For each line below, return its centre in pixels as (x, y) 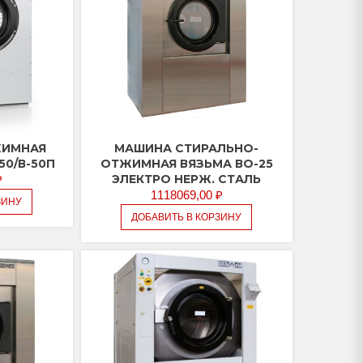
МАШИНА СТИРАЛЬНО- (187, 149)
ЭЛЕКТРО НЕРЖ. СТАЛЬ (187, 179)
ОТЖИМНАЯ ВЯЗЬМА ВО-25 (186, 164)
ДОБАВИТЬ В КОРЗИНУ (187, 218)
